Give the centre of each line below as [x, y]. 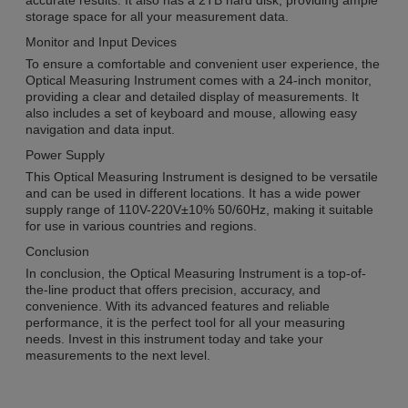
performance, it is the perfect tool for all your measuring [185, 323]
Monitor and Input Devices [101, 42]
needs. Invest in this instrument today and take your [174, 339]
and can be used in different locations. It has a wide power [193, 194]
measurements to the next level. [118, 356]
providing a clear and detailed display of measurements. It [192, 97]
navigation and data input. [100, 130]
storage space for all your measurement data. [157, 17]
